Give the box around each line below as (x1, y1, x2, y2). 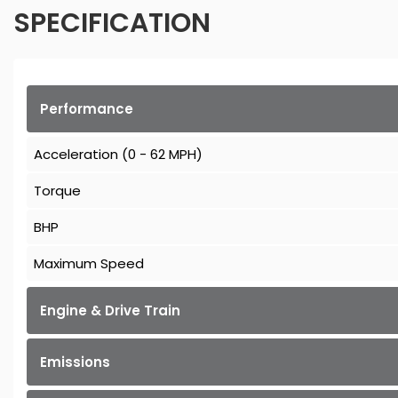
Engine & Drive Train (40, 301, 180, 321)
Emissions (40, 353, 110, 372)
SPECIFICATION (13, 4, 211, 43)
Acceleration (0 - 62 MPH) (34, 145, 203, 164)
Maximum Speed (34, 254, 144, 274)
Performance (40, 99, 133, 119)
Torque (34, 181, 81, 201)
